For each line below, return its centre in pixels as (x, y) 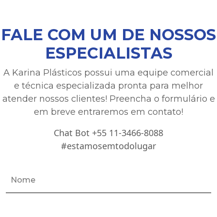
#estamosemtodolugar (108, 146)
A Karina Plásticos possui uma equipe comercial (108, 72)
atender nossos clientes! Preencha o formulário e (108, 99)
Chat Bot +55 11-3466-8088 (108, 132)
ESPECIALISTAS (108, 53)
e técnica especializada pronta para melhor (108, 85)
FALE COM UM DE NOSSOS (108, 34)
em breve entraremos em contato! (108, 112)
